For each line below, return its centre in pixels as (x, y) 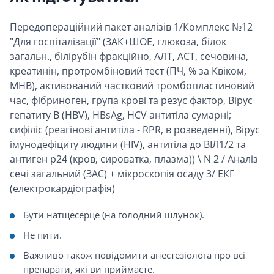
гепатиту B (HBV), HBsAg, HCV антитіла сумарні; (120, 115)
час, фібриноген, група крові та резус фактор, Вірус (131, 100)
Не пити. (43, 235)
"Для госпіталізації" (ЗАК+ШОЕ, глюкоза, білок (118, 42)
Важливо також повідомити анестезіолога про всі (134, 255)
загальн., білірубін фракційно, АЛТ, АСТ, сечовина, (129, 56)
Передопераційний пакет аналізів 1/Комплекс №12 (131, 27)
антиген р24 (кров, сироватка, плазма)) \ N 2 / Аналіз (134, 159)
